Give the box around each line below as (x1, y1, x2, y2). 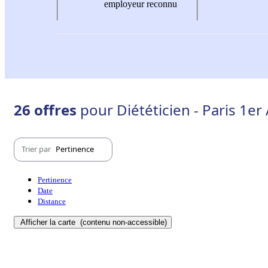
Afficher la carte (20, 217, 78, 227)
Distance (38, 196, 66, 206)
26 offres (14, 99, 80, 120)
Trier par (22, 144, 53, 155)
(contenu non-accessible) (78, 217, 167, 227)
